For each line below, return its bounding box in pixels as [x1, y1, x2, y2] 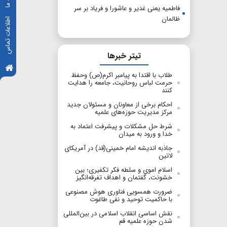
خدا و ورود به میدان [119, 129, 172, 140]
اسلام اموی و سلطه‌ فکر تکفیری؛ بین [75, 165, 172, 176]
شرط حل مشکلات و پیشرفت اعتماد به [70, 121, 172, 132]
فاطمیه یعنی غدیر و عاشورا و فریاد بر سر [74, 3, 180, 14]
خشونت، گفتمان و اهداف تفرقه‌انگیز [76, 172, 172, 183]
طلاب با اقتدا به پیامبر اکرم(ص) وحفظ [71, 70, 172, 81]
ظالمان [162, 14, 180, 25]
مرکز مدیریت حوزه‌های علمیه [95, 107, 172, 118]
